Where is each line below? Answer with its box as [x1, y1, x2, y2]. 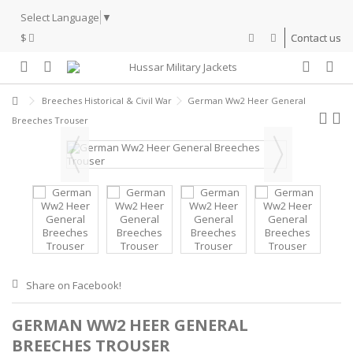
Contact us [291, 30, 341, 45]
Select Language [20, 9, 99, 24]
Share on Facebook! [26, 277, 121, 292]
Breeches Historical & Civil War [42, 94, 172, 106]
